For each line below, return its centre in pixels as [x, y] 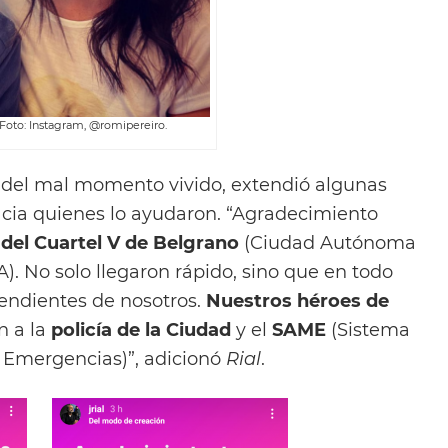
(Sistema [368, 329]
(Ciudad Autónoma [327, 242]
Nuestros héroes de [297, 300]
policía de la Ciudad [141, 329]
